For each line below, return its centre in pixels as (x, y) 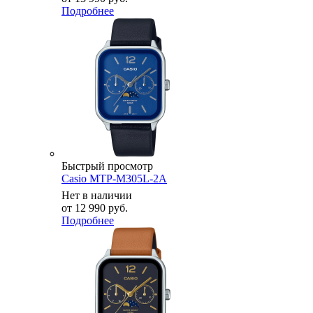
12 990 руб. (101, 208)
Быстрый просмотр (107, 166)
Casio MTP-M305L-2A (114, 178)
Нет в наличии (97, 195)
